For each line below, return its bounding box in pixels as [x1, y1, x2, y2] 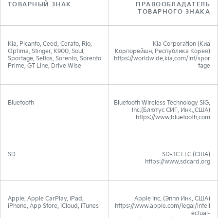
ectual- [191, 210, 210, 217]
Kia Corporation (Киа [153, 40, 210, 48]
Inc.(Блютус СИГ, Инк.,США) [132, 107, 210, 114]
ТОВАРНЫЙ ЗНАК [8, 1, 72, 8]
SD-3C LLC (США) [162, 151, 210, 158]
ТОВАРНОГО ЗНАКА [138, 8, 210, 16]
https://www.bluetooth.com [136, 114, 210, 121]
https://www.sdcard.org [145, 158, 210, 165]
